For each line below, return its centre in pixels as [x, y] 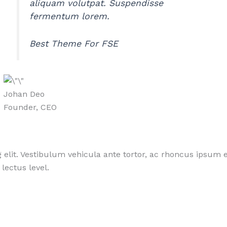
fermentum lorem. [70, 16]
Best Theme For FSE [74, 44]
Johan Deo [24, 94]
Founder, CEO [30, 107]
